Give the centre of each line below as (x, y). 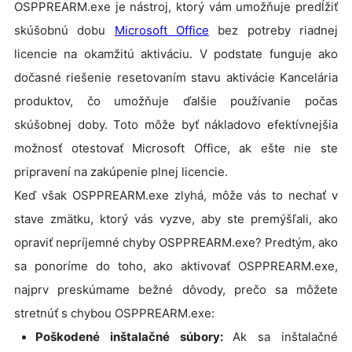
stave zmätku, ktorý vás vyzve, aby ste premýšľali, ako (176, 219)
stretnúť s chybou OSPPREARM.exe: (114, 313)
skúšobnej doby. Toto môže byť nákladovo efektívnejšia (176, 125)
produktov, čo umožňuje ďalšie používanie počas (176, 101)
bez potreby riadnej (274, 31)
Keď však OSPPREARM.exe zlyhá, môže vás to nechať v (176, 196)
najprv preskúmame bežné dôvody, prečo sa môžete (176, 290)
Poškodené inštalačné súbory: (134, 337)
